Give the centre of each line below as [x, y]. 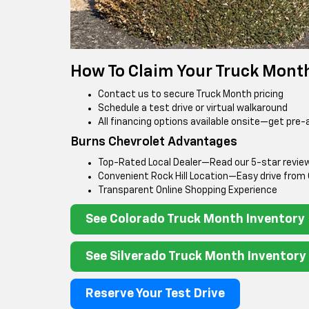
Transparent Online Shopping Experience [188, 190]
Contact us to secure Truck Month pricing [191, 94]
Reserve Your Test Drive [155, 293]
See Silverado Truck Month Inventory [196, 256]
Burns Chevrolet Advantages [154, 142]
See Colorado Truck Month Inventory [195, 219]
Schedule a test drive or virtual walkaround [193, 108]
